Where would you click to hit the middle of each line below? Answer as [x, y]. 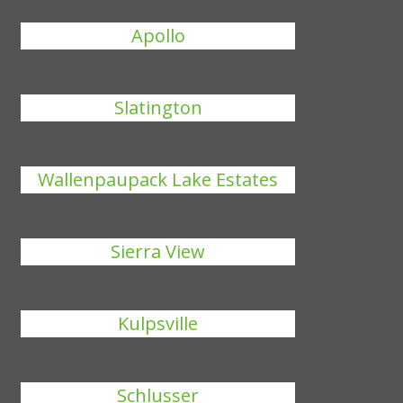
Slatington [158, 107]
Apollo [158, 36]
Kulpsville [158, 323]
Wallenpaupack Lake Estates [158, 179]
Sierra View [158, 251]
